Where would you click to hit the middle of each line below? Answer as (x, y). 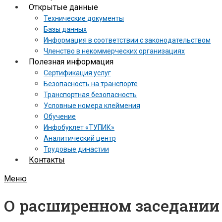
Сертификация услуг (77, 73)
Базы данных (65, 29)
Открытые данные (63, 7)
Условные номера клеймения (92, 106)
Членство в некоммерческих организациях (114, 51)
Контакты (47, 160)
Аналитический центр (80, 138)
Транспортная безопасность (90, 95)
